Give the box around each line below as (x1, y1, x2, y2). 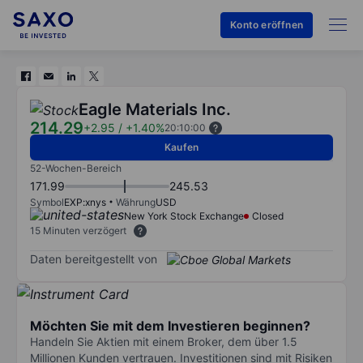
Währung (116, 196, 156, 208)
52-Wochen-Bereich (30, 162, 122, 174)
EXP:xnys (64, 196, 106, 208)
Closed (252, 210, 284, 222)
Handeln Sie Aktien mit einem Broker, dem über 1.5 (30, 334, 297, 348)
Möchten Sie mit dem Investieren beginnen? (30, 317, 310, 334)
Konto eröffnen (230, 19, 303, 31)
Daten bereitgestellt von (30, 251, 157, 266)
